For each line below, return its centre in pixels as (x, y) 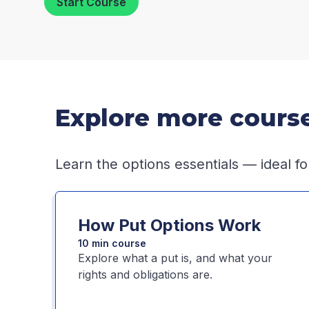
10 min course (112, 243)
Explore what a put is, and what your (175, 258)
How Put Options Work (169, 225)
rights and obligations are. (145, 275)
